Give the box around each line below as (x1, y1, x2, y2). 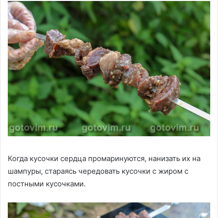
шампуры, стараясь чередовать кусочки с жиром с (8, 166, 188, 176)
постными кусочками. (8, 179, 86, 188)
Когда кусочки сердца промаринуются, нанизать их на (8, 153, 200, 163)
